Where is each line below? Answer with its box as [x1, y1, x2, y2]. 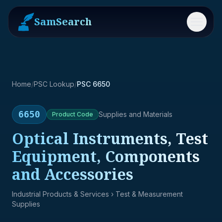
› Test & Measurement [109, 190, 183, 198]
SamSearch [34, 15, 92, 28]
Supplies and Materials [99, 110, 172, 118]
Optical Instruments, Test [12, 128, 208, 149]
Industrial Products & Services [12, 190, 109, 198]
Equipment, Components [12, 146, 200, 166]
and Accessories [12, 164, 133, 184]
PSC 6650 [77, 80, 110, 88]
